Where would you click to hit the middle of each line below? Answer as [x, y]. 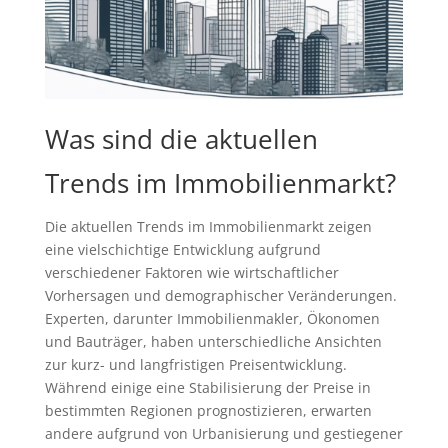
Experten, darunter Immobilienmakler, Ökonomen [212, 318]
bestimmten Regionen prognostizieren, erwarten [208, 410]
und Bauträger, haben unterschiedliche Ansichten [213, 341]
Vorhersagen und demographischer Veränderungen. [220, 295]
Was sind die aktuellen [181, 139]
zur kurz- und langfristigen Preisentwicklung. [195, 364]
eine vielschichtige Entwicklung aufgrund [182, 249]
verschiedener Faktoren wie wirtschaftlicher [191, 272]
